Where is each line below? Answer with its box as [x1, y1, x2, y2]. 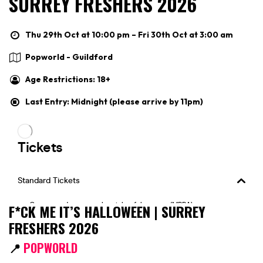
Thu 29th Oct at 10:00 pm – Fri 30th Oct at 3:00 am [25, 29, 233, 40]
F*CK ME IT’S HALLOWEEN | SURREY [9, 200, 205, 222]
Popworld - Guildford [25, 51, 113, 62]
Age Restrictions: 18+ [25, 73, 110, 85]
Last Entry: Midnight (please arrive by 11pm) [25, 96, 203, 107]
